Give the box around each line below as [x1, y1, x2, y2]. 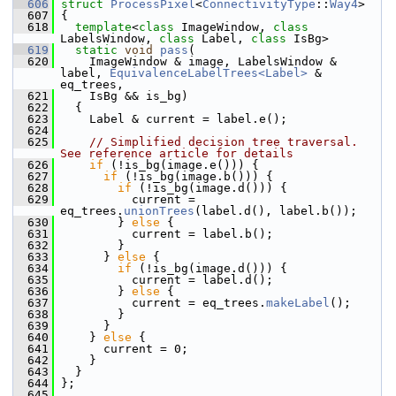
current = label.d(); [54, 273, 273, 286]
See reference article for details [60, 147, 293, 160]
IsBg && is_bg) [54, 89, 188, 103]
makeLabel [266, 296, 330, 309]
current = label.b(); [54, 227, 273, 240]
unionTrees [124, 204, 194, 217]
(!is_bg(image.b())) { [118, 170, 273, 183]
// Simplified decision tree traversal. [89, 135, 358, 148]
